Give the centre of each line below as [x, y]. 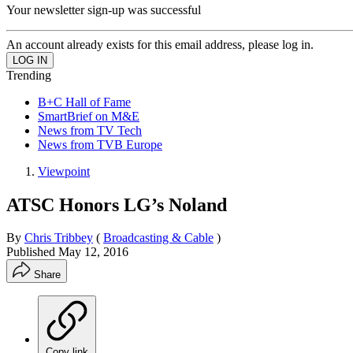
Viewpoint [64, 171]
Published [32, 252]
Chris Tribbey [59, 238]
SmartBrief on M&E [89, 116]
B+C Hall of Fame [84, 102]
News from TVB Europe [100, 144]
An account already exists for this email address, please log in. [160, 44]
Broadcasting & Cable [158, 238]
